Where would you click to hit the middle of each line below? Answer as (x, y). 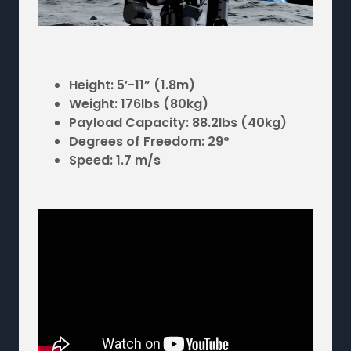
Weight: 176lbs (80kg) (139, 103)
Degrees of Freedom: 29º (149, 141)
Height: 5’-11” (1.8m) (132, 85)
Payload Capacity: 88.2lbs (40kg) (178, 122)
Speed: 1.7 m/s (115, 160)
